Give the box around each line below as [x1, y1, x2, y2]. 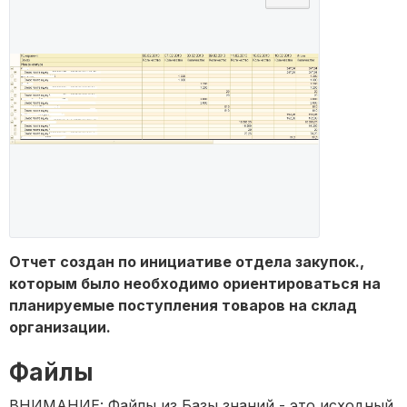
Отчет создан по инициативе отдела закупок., [9, 253, 364, 272]
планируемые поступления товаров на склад [9, 296, 357, 315]
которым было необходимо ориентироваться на [9, 274, 381, 293]
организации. [9, 318, 111, 337]
